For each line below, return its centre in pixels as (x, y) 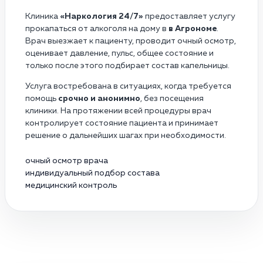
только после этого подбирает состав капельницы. (127, 65)
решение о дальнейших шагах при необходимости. (126, 135)
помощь (42, 98)
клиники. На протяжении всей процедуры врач (118, 111)
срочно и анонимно (99, 98)
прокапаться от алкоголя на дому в (97, 28)
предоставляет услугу (189, 16)
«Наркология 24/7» (102, 16)
